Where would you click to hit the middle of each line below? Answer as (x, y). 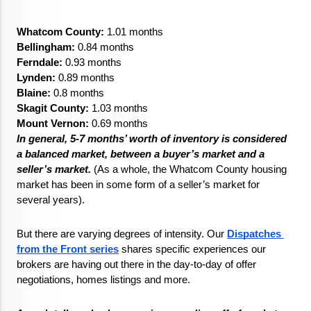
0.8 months (77, 93)
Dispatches (254, 234)
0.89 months (85, 78)
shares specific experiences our (192, 250)
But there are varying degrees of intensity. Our (122, 234)
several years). (52, 200)
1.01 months (134, 32)
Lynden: (36, 78)
